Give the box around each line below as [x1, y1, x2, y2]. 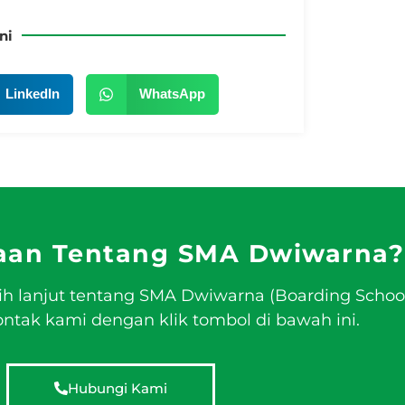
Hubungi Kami [67, 380, 167, 398]
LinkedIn [5, 86, 60, 102]
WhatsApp [138, 86, 205, 102]
